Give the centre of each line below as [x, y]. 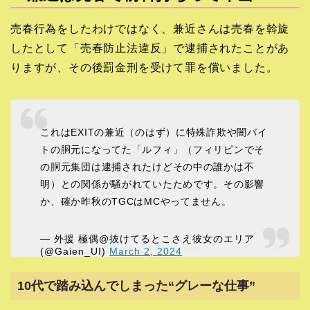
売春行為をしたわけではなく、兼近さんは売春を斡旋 [150, 29]
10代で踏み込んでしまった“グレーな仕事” [136, 286]
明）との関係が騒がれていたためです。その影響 [153, 184]
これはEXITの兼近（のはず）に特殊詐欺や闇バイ [154, 132]
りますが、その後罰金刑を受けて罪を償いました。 [144, 68]
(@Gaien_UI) [75, 251]
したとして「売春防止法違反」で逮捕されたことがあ [150, 48]
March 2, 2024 [146, 251]
